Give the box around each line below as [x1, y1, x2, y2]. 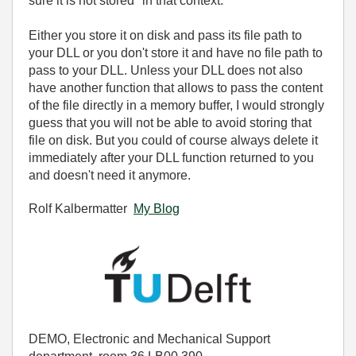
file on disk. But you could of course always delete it [29, 133, 318, 147]
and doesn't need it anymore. [29, 168, 191, 182]
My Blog [133, 202, 180, 215]
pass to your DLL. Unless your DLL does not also [29, 64, 303, 77]
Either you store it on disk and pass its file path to [29, 29, 302, 42]
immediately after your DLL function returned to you [29, 151, 314, 164]
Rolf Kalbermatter [29, 202, 133, 215]
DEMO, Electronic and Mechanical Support [29, 332, 270, 346]
